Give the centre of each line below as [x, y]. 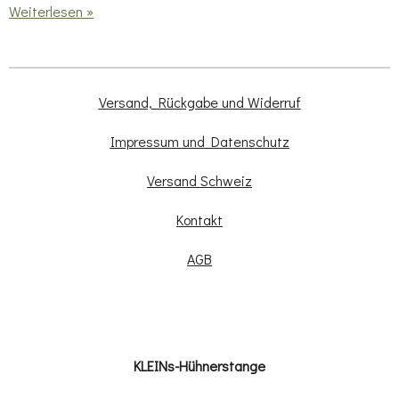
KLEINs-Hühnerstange [199, 366]
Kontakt [199, 220]
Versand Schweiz [199, 181]
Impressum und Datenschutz [199, 142]
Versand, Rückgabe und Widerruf [199, 102]
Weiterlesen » [51, 11]
